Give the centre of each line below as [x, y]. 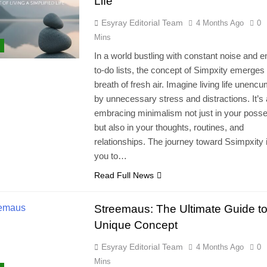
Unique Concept [136, 225]
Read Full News [124, 176]
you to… [110, 156]
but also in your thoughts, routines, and [169, 128]
